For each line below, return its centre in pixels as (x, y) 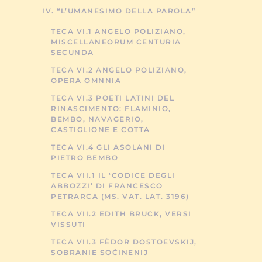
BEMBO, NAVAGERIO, (97, 119)
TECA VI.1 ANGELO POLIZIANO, (118, 31)
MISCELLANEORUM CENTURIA (116, 42)
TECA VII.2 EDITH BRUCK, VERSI (121, 214)
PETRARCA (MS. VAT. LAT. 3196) (120, 196)
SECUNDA (73, 52)
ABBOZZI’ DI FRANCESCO (107, 186)
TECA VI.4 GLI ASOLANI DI (108, 147)
